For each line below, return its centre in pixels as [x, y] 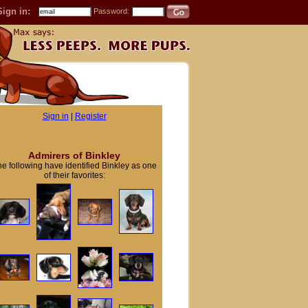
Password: [112, 11]
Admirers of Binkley [74, 155]
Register [90, 116]
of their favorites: [74, 175]
